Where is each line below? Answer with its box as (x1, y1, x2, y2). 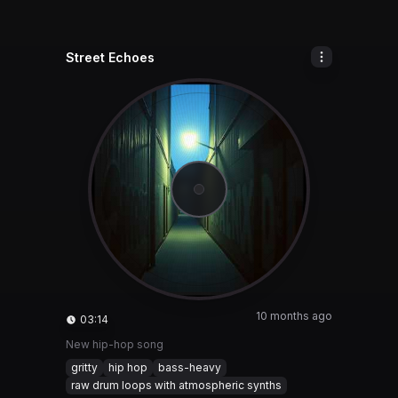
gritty (71, 361, 98, 374)
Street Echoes (66, 50, 155, 65)
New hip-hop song (66, 338, 163, 351)
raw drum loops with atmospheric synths (71, 378, 282, 392)
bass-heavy (158, 361, 221, 374)
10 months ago (256, 309, 332, 322)
